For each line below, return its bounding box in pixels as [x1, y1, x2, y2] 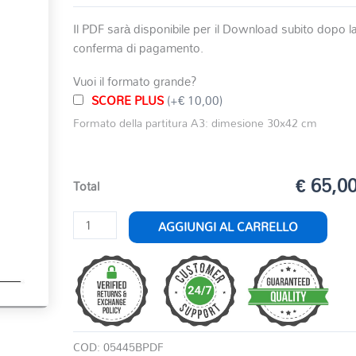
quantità [72, 246, 116, 270]
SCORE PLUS [91, 87, 168, 112]
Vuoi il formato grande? [73, 68, 198, 93]
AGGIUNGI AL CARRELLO [157, 215, 298, 239]
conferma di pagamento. [73, 35, 204, 60]
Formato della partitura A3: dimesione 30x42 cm [73, 111, 318, 133]
